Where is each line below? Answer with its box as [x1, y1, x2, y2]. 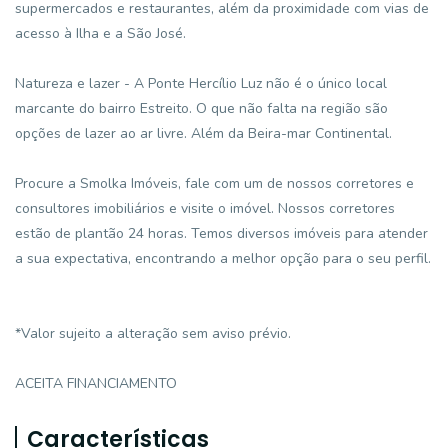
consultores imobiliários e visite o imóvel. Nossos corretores [15, 199, 395, 218]
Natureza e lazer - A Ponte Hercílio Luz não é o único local [15, 74, 387, 93]
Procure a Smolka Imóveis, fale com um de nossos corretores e [15, 174, 414, 193]
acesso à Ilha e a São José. [15, 24, 186, 43]
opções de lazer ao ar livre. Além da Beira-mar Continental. [15, 124, 392, 143]
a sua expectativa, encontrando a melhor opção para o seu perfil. [15, 249, 431, 268]
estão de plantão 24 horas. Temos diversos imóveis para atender [15, 224, 428, 243]
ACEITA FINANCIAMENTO [15, 374, 177, 393]
